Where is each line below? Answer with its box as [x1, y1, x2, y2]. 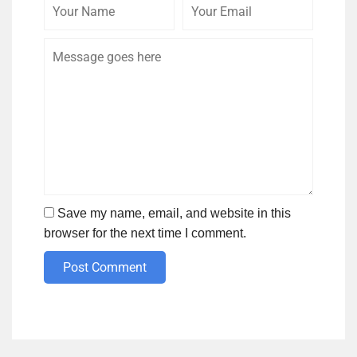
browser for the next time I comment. [44, 226, 246, 241]
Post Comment [63, 260, 147, 276]
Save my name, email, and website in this [57, 206, 291, 221]
